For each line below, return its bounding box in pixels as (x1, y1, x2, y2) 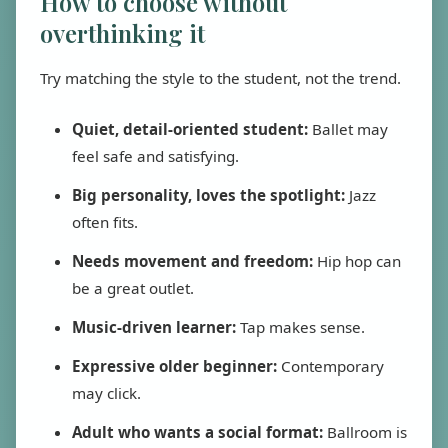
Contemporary (277, 356, 384, 376)
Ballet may (308, 119, 388, 139)
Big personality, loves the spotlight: (72, 185, 345, 205)
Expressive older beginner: (72, 356, 277, 376)
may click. (72, 383, 141, 403)
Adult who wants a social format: (72, 422, 323, 442)
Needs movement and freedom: (72, 251, 313, 271)
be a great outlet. (72, 278, 194, 298)
